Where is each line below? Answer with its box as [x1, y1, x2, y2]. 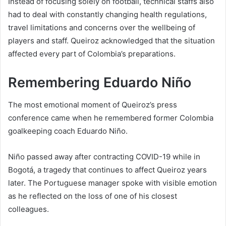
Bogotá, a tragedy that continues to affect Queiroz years [8, 165, 207, 175]
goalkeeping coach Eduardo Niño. [8, 126, 128, 136]
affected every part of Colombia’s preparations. [8, 48, 176, 59]
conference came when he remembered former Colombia [8, 113, 213, 123]
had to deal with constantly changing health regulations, [8, 9, 207, 19]
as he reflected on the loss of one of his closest [8, 191, 177, 201]
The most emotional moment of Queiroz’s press [8, 100, 177, 110]
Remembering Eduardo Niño [8, 74, 191, 91]
